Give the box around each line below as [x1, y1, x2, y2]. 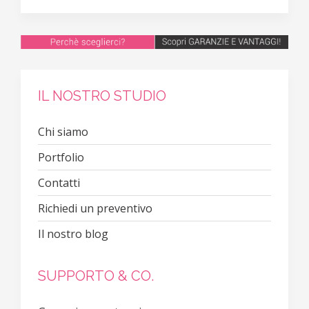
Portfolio [38, 149, 84, 165]
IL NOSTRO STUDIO [38, 87, 166, 104]
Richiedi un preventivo [38, 200, 152, 216]
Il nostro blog [38, 226, 108, 241]
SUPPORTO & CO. [38, 267, 154, 284]
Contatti [38, 175, 80, 190]
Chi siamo [38, 123, 88, 139]
